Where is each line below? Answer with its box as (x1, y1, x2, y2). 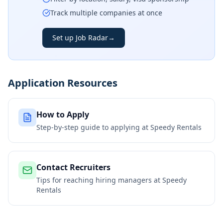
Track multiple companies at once (50, 8, 162, 17)
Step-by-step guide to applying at (36, 122, 150, 132)
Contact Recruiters (36, 162, 111, 173)
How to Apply (36, 109, 89, 120)
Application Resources (8, 76, 117, 90)
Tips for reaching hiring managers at (36, 175, 162, 185)
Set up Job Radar (52, 33, 108, 42)
